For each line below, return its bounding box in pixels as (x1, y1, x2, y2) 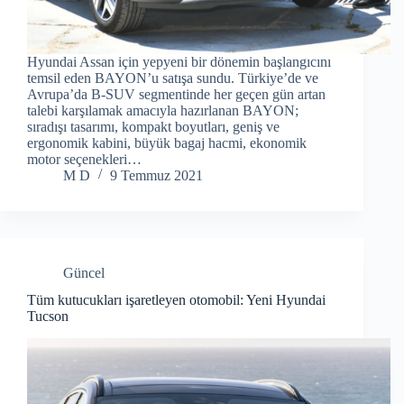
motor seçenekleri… (27, 151, 142, 167)
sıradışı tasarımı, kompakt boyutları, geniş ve (27, 118, 280, 134)
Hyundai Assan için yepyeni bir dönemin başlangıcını (27, 53, 331, 69)
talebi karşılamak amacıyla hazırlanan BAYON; (27, 102, 298, 118)
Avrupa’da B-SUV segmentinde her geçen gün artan (27, 86, 326, 102)
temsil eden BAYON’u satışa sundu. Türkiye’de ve (27, 69, 318, 86)
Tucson (27, 308, 69, 325)
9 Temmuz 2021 (110, 167, 203, 183)
